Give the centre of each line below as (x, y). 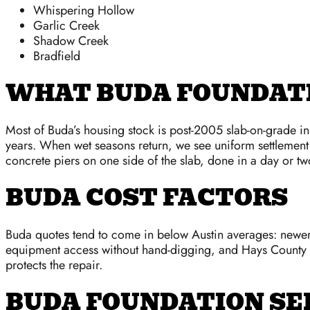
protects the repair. (54, 265)
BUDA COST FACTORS (147, 197)
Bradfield (57, 56)
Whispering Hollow (84, 10)
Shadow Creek (71, 41)
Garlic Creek (66, 26)
